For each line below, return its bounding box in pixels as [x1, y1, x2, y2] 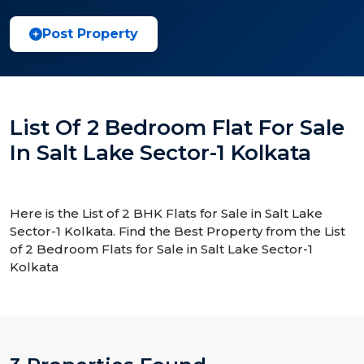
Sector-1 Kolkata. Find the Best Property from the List [10, 223, 345, 239]
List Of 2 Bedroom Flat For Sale [10, 115, 344, 141]
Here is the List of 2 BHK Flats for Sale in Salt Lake [10, 206, 323, 221]
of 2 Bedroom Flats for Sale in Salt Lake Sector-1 [10, 241, 313, 257]
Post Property [42, 26, 138, 41]
